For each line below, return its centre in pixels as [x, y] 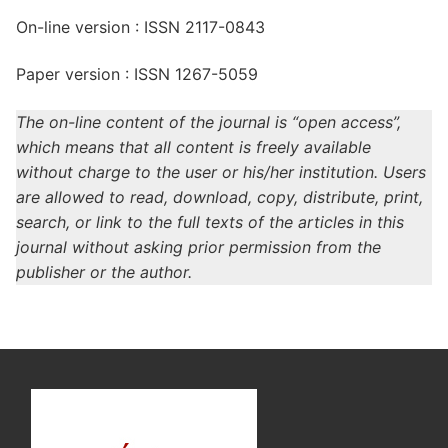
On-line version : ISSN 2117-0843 [140, 26]
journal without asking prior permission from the [198, 246]
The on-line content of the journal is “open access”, [208, 121]
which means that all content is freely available [193, 146]
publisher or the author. [104, 271]
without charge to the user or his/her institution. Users [221, 171]
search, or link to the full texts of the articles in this [210, 221]
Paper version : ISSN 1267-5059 [137, 74]
